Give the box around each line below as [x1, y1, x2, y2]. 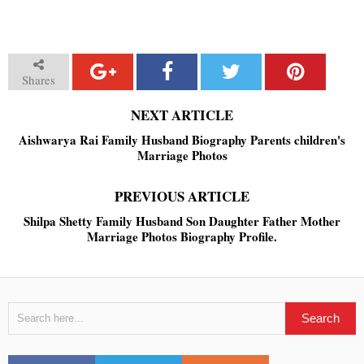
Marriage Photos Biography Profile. [87, 227, 277, 245]
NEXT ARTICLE [131, 105, 233, 125]
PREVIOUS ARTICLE [115, 186, 249, 206]
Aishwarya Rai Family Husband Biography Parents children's [19, 131, 345, 149]
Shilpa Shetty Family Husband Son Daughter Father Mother [24, 212, 340, 230]
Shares [22, 71, 55, 88]
